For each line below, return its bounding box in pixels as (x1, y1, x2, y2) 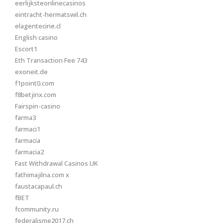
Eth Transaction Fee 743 (15, 56, 87, 65)
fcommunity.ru (15, 205, 59, 214)
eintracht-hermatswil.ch (15, 10, 87, 19)
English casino (15, 33, 58, 42)
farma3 (15, 113, 36, 122)
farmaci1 (15, 124, 40, 133)
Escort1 (15, 44, 37, 53)
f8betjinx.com (15, 90, 56, 99)
